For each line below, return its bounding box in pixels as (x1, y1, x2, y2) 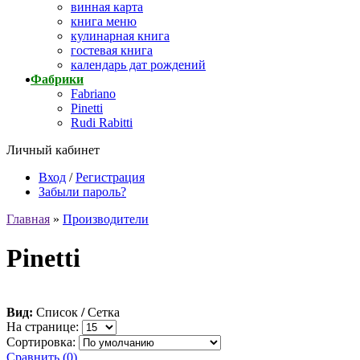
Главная (6, 212, 50, 226)
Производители (63, 212, 149, 226)
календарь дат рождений (71, 58, 206, 72)
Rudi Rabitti (71, 116, 133, 129)
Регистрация (76, 170, 145, 184)
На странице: (6, 319, 82, 333)
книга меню (71, 14, 137, 28)
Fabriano (71, 87, 116, 100)
